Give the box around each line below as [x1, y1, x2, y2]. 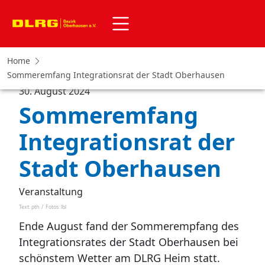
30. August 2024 [19, 85, 90, 98]
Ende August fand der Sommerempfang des [19, 219, 239, 233]
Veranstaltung [19, 185, 83, 198]
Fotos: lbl [46, 203, 66, 211]
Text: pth [19, 203, 39, 211]
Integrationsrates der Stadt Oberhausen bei [19, 235, 238, 249]
